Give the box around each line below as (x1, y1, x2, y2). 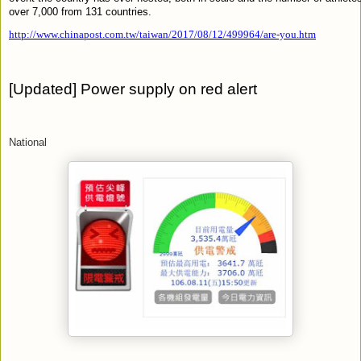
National (9, 136, 47, 148)
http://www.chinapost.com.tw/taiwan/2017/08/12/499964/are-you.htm (9, 27, 316, 40)
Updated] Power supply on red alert (13, 80, 257, 98)
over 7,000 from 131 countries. (9, 5, 151, 18)
